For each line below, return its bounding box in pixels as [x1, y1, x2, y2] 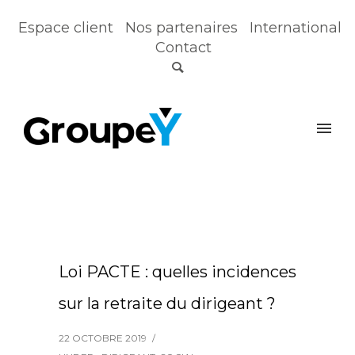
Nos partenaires [124, 19, 238, 36]
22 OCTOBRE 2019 [59, 332, 147, 344]
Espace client [17, 19, 113, 36]
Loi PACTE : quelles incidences [59, 262, 296, 281]
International [249, 19, 342, 36]
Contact [155, 39, 212, 56]
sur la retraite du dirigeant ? [59, 294, 276, 313]
